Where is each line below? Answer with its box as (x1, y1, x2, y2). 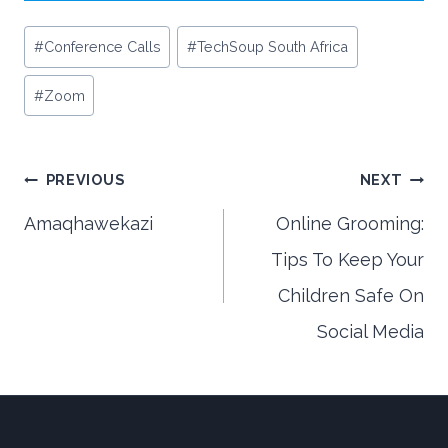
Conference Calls (43, 38, 161, 56)
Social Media (317, 321, 424, 343)
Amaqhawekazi (24, 213, 153, 235)
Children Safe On (278, 285, 424, 307)
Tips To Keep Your (271, 249, 424, 271)
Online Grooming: (276, 213, 424, 235)
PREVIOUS (45, 171, 125, 189)
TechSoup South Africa (197, 38, 349, 56)
